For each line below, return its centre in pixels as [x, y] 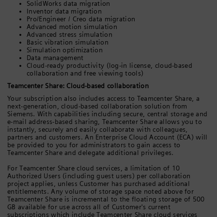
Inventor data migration [64, 11]
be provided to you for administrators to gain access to [94, 145]
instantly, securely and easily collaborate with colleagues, [98, 129]
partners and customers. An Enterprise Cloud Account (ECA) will [108, 137]
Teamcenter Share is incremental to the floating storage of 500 [106, 199]
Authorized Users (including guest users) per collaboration [99, 176]
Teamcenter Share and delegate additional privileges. [91, 152]
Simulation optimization [65, 50]
